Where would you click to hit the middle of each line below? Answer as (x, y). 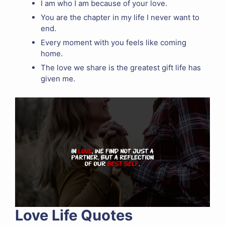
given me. (58, 79)
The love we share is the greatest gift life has (121, 68)
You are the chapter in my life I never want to (120, 18)
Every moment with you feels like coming (114, 43)
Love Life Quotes (74, 215)
